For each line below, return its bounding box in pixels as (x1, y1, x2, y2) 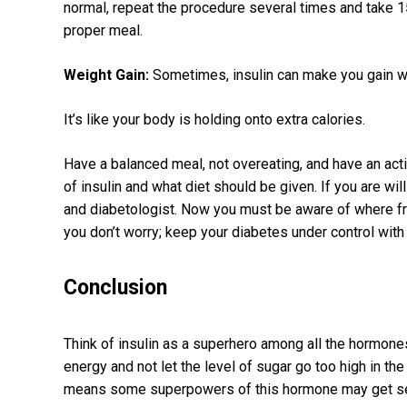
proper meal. (64, 22, 143, 40)
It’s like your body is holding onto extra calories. (64, 111, 365, 129)
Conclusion (64, 275, 167, 301)
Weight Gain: (64, 66, 153, 84)
